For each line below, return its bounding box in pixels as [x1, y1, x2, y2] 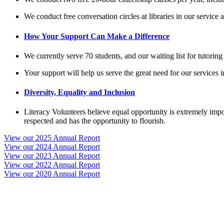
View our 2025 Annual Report [4, 133, 100, 142]
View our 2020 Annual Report [4, 169, 100, 178]
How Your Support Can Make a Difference [24, 31, 169, 40]
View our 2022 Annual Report [4, 160, 100, 169]
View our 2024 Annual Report [4, 142, 100, 151]
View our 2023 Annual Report [4, 151, 100, 160]
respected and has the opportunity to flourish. [24, 116, 165, 125]
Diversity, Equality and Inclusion [24, 88, 135, 97]
